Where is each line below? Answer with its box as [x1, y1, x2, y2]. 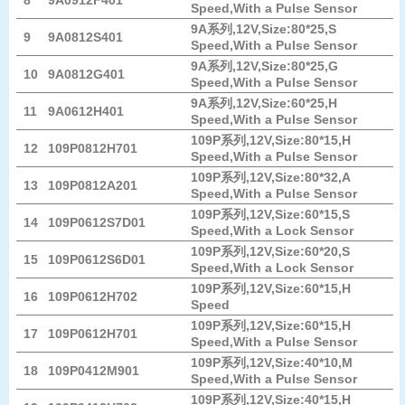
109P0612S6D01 [48, 252, 146, 268]
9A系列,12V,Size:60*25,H [191, 96, 337, 111]
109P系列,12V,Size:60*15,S [191, 207, 350, 222]
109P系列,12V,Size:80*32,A [191, 170, 350, 185]
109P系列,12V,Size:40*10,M [191, 355, 353, 371]
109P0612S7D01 [48, 215, 146, 231]
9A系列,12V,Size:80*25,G [191, 59, 338, 74]
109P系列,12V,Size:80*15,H [191, 133, 351, 148]
